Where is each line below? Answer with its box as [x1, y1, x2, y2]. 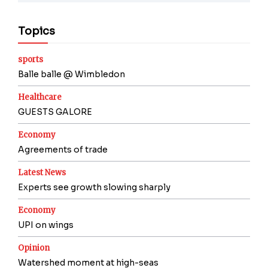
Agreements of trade [18, 144, 108, 155]
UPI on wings [18, 219, 74, 230]
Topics [18, 24, 55, 38]
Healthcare [18, 92, 62, 102]
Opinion [18, 242, 50, 253]
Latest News [18, 167, 66, 178]
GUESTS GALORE [18, 106, 92, 117]
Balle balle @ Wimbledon [18, 68, 125, 80]
